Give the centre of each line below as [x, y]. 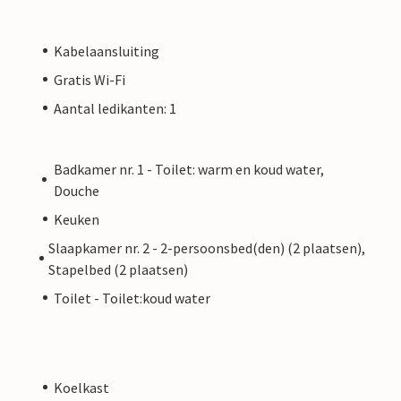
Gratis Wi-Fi [90, 79]
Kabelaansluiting [107, 51]
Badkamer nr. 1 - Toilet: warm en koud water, [188, 169]
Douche [76, 190]
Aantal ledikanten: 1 [115, 108]
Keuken [77, 219]
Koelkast [81, 387]
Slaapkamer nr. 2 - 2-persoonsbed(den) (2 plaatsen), [206, 247]
